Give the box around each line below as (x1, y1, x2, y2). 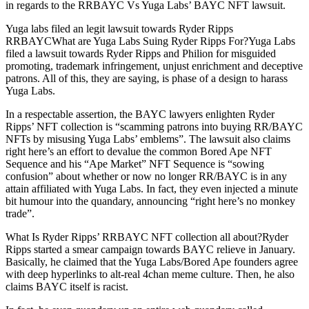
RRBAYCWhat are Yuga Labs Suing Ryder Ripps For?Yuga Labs (6, 35, 295, 47)
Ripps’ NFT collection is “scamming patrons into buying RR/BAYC (6, 121, 303, 132)
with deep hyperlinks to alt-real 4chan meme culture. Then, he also (6, 268, 295, 280)
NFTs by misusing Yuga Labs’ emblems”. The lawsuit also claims (6, 133, 290, 145)
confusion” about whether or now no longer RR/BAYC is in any (6, 170, 287, 182)
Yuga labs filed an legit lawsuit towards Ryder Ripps (6, 23, 233, 34)
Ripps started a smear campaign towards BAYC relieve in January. (6, 243, 295, 255)
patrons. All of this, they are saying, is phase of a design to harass (6, 72, 288, 84)
